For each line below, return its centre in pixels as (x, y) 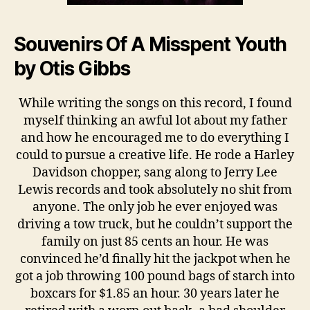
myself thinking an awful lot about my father (155, 121)
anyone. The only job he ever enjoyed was (155, 208)
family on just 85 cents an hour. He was (155, 242)
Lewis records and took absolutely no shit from (155, 190)
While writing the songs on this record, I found (155, 104)
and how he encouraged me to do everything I (155, 138)
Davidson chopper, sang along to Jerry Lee (155, 173)
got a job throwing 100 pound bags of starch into (155, 277)
